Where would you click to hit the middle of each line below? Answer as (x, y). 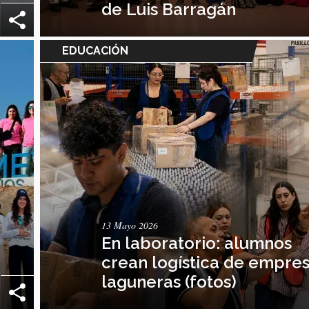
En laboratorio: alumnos (197, 243)
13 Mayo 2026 (130, 225)
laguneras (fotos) (169, 281)
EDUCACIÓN (95, 50)
